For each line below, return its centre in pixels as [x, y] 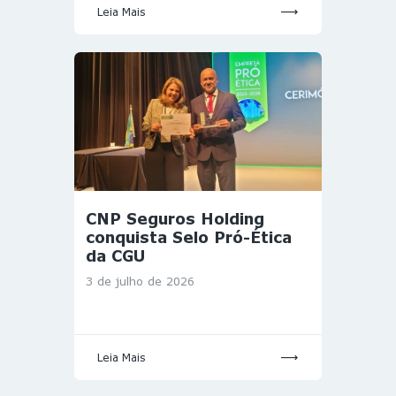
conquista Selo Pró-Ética [189, 238]
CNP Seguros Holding [175, 219]
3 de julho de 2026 [140, 281]
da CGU [115, 256]
